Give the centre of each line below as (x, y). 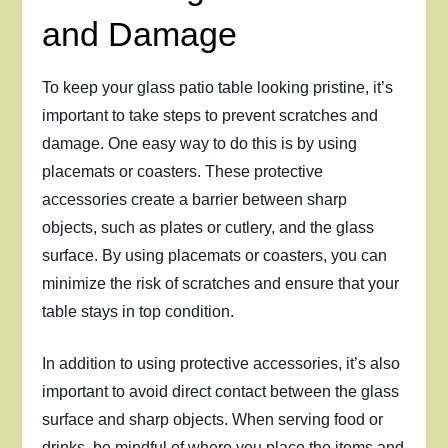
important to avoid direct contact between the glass (221, 391)
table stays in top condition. (138, 311)
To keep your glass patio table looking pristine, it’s (218, 87)
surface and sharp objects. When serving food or (213, 419)
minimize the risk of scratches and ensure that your (221, 283)
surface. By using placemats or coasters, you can (215, 255)
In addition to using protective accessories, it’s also (221, 363)
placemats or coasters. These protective (183, 171)
